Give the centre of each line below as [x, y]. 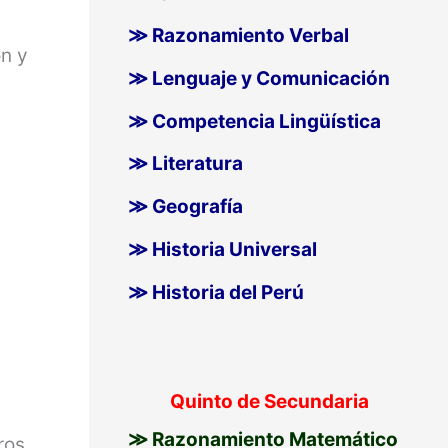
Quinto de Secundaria [269, 401]
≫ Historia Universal [222, 249]
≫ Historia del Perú [215, 292]
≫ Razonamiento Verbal [238, 36]
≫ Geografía [185, 207]
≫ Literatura [185, 164]
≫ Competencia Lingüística [254, 121]
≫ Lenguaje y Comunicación [258, 78]
